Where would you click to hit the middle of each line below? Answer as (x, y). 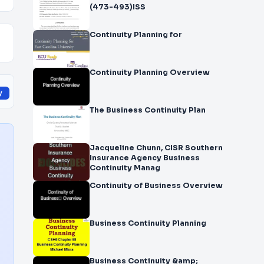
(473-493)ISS (118, 7)
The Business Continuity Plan (148, 110)
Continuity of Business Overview (203, 186)
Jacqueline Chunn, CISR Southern (113, 148)
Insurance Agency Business (145, 158)
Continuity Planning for (136, 35)
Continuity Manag (125, 168)
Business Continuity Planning (148, 223)
